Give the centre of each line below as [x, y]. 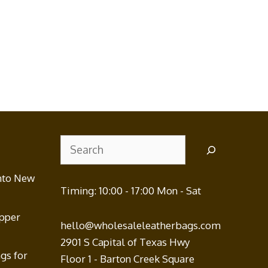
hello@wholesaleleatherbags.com [141, 226]
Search [76, 143]
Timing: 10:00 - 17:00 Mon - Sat [131, 191]
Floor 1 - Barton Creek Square [128, 259]
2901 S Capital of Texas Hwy [125, 242]
